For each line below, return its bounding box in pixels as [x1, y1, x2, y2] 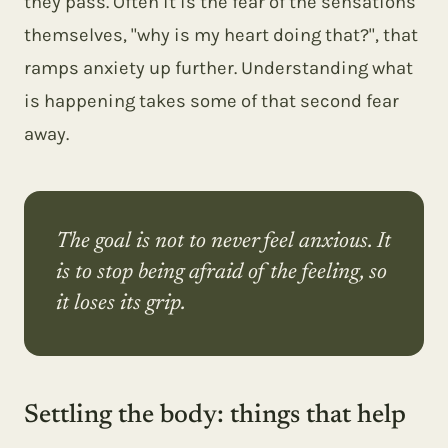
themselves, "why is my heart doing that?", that [24, 24, 418, 46]
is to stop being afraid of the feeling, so [56, 262, 387, 284]
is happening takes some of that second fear [24, 90, 399, 112]
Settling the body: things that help [24, 403, 406, 429]
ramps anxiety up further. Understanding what [24, 57, 413, 79]
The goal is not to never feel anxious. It [56, 231, 391, 253]
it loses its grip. [56, 293, 186, 315]
